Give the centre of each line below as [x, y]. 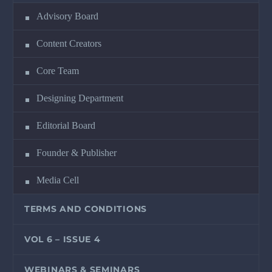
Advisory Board [67, 16]
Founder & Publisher [76, 152]
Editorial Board [66, 125]
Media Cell [58, 180]
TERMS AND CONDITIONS [86, 209]
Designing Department [80, 98]
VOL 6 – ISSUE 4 [63, 239]
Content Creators [69, 43]
